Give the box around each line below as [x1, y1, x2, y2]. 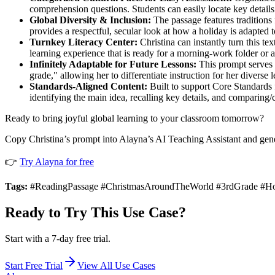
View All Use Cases [77, 260, 155, 271]
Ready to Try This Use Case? [5, 204, 186, 221]
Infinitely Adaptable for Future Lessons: [29, 59, 196, 70]
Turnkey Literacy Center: [29, 37, 137, 48]
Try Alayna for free [20, 157, 94, 168]
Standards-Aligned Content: [29, 81, 147, 92]
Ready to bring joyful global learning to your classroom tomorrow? [5, 113, 264, 124]
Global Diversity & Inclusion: [29, 15, 151, 26]
